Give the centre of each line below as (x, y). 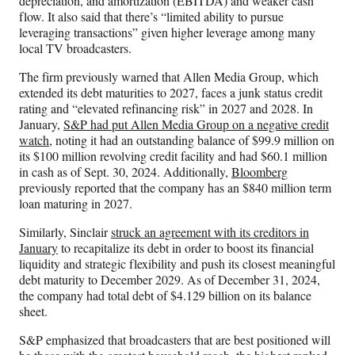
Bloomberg (260, 172)
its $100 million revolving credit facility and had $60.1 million (173, 156)
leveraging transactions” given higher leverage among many (167, 32)
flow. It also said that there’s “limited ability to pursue (151, 17)
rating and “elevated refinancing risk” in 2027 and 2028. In (166, 109)
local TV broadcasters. (77, 48)
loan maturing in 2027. (78, 204)
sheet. (33, 311)
